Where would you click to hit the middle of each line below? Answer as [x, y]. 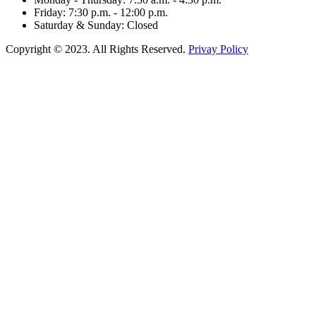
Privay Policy [218, 49]
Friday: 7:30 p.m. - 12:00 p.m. [101, 13]
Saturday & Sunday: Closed [96, 25]
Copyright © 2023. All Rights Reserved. [97, 49]
